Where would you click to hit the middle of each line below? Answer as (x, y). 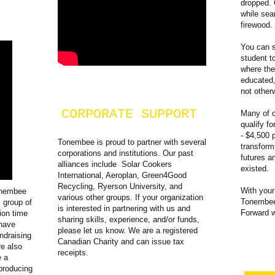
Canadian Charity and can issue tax (121, 242)
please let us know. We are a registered (128, 230)
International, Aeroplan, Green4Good (122, 175)
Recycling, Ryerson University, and (120, 186)
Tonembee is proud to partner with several (132, 142)
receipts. (73, 253)
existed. (255, 168)
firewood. (257, 25)
